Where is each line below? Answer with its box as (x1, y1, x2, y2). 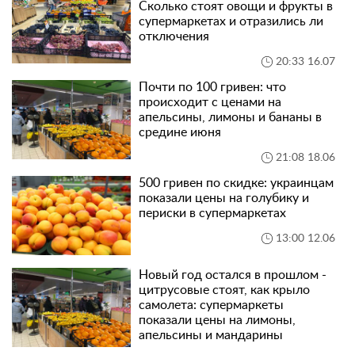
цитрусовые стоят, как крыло (139, 284, 310, 296)
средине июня (139, 126, 221, 139)
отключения (139, 30, 209, 43)
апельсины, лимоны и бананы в (139, 111, 322, 124)
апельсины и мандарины (139, 329, 283, 342)
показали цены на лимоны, (139, 314, 296, 326)
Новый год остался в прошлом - (139, 269, 326, 281)
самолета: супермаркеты (139, 299, 284, 311)
